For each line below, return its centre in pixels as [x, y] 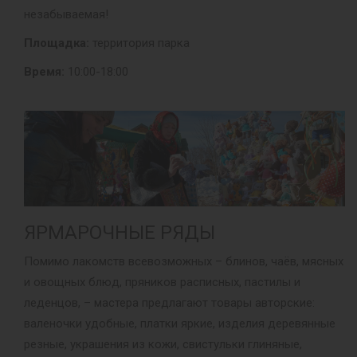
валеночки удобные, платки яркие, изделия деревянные [180, 324]
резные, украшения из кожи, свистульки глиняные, [163, 345]
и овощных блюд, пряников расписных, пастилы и [162, 282]
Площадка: [57, 43]
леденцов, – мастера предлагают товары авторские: [169, 303]
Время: [44, 71]
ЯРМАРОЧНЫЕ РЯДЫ [120, 233]
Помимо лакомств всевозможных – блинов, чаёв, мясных [184, 262]
